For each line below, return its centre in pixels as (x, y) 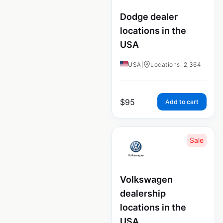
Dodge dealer (149, 17)
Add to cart (182, 102)
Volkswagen (146, 179)
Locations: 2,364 (176, 64)
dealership (143, 193)
